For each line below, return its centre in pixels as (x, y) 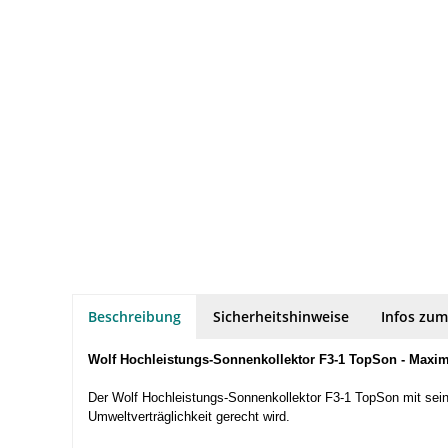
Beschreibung (134, 316)
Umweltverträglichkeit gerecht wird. (189, 416)
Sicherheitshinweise (281, 316)
